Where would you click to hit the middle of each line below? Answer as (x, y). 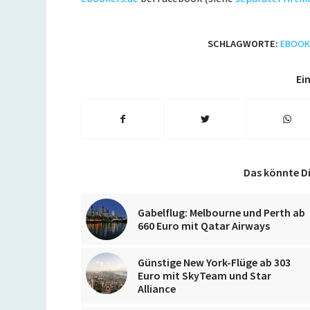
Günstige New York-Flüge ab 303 (215, 262)
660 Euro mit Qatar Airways (204, 225)
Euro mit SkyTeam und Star (205, 275)
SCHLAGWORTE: (243, 43)
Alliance (157, 288)
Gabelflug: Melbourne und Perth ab (222, 212)
